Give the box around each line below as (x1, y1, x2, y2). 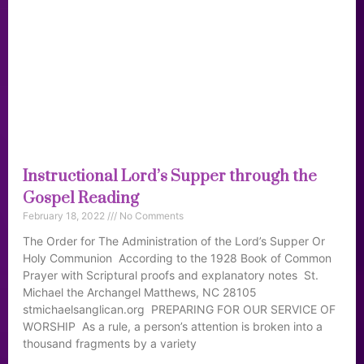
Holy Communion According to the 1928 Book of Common (23, 251, 331, 265)
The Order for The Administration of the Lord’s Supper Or (23, 234, 325, 248)
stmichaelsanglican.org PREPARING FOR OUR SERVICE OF (23, 302, 336, 316)
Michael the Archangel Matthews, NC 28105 (23, 285, 257, 299)
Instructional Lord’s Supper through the (23, 167, 317, 187)
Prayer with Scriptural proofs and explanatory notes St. (23, 268, 318, 282)
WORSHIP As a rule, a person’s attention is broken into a (23, 319, 323, 333)
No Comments (117, 210, 184, 222)
